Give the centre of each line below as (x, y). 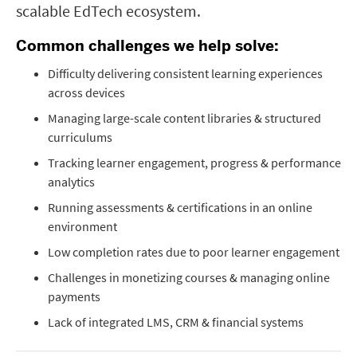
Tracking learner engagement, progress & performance (194, 163)
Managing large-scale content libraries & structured (184, 118)
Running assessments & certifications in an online (180, 207)
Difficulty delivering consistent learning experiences (185, 73)
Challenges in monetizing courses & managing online (189, 277)
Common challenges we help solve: (147, 46)
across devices (86, 92)
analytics (71, 182)
